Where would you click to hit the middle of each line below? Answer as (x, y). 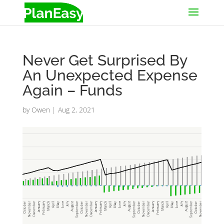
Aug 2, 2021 (76, 110)
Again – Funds (72, 90)
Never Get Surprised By (104, 60)
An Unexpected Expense (110, 75)
